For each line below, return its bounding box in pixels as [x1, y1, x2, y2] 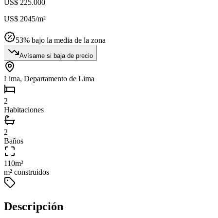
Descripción [4, 200, 63, 213]
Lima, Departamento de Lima [4, 74, 94, 83]
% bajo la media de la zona [23, 36, 106, 45]
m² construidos [4, 168, 49, 177]
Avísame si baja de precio [19, 52, 93, 60]
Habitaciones [4, 106, 44, 114]
